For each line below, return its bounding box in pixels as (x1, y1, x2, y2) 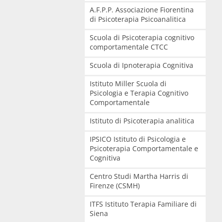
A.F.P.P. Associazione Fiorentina (89, 5, 194, 14)
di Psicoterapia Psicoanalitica (89, 14, 186, 24)
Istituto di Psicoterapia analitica (89, 116, 194, 125)
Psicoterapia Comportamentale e (89, 144, 198, 153)
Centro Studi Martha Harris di (89, 171, 188, 181)
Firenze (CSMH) (89, 181, 140, 190)
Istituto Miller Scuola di (89, 79, 166, 88)
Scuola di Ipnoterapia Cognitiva (89, 60, 193, 70)
